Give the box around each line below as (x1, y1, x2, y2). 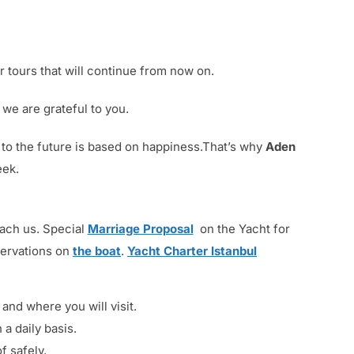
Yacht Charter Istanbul (127, 243, 257, 259)
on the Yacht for (196, 221, 290, 237)
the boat (73, 243, 121, 259)
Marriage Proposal (87, 221, 194, 237)
